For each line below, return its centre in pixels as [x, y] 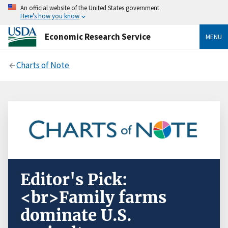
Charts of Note [43, 65]
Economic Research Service [98, 36]
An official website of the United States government [90, 8]
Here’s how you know [50, 16]
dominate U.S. [76, 216]
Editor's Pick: [74, 180]
